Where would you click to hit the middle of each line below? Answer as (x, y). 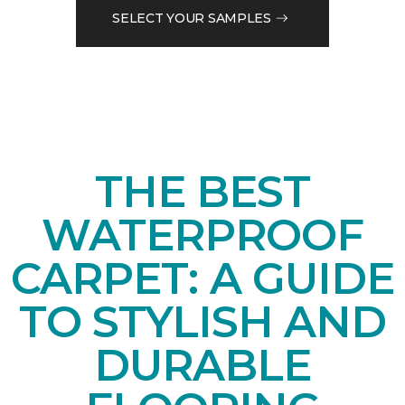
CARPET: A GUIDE (202, 279)
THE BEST (202, 192)
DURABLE (202, 366)
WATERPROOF (202, 235)
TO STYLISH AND (202, 322)
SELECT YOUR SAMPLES (192, 18)
